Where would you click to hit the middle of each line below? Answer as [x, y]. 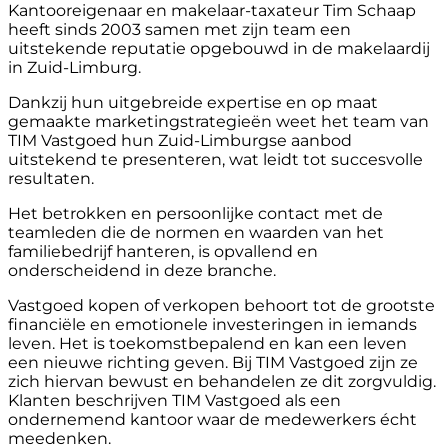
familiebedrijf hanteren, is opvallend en [163, 251]
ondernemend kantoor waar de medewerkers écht [212, 419]
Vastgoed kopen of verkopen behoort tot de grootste [221, 305]
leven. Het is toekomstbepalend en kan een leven [207, 343]
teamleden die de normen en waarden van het [196, 232]
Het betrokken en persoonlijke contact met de [195, 213]
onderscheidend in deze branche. [142, 270]
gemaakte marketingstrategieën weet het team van [218, 121]
